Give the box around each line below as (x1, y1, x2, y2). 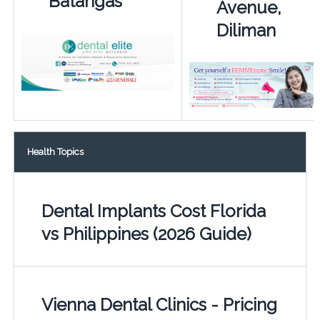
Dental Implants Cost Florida (41, 200, 266, 221)
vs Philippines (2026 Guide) (41, 223, 251, 244)
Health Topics (26, 146, 84, 157)
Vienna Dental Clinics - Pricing (41, 294, 277, 315)
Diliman (216, 19, 276, 41)
